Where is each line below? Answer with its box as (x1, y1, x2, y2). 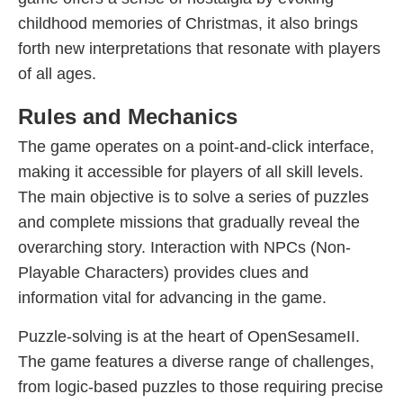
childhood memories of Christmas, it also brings (18, 14, 358, 32)
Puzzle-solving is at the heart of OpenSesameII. (18, 327, 360, 345)
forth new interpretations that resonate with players (18, 40, 381, 58)
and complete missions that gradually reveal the (18, 213, 360, 231)
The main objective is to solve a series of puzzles (18, 188, 369, 206)
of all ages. (18, 65, 96, 83)
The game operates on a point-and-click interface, (18, 138, 374, 156)
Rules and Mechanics (18, 104, 237, 129)
